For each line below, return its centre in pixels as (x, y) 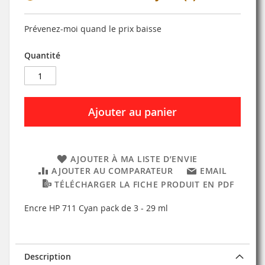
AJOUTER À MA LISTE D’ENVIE (134, 159)
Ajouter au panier (132, 112)
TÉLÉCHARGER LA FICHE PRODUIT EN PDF (144, 185)
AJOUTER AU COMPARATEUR (112, 171)
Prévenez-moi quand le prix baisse (93, 29)
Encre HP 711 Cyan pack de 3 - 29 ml (96, 208)
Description (48, 257)
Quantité (42, 56)
